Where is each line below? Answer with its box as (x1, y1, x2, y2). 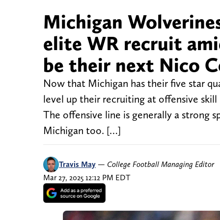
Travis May (59, 160, 96, 169)
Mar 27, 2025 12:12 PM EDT (43, 173, 130, 183)
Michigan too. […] (43, 124, 121, 137)
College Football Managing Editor (107, 160, 214, 169)
